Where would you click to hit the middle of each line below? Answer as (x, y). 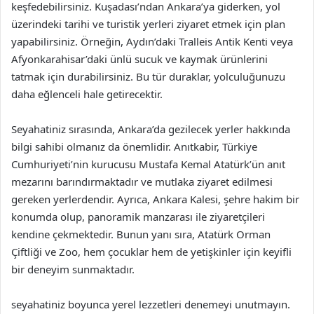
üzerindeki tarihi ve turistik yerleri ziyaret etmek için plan (148, 24)
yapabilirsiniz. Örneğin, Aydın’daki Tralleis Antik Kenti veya (152, 41)
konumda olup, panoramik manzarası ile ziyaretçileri (138, 217)
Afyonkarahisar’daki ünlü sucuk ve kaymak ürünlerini (139, 59)
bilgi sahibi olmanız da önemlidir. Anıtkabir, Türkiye (134, 146)
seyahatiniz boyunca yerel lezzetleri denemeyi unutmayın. (151, 304)
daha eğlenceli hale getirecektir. (87, 94)
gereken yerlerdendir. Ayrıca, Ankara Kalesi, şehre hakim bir (155, 199)
